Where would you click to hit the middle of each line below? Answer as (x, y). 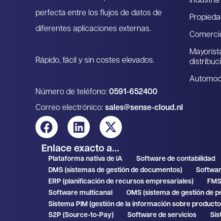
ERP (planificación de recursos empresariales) (121, 182)
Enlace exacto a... (80, 149)
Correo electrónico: (70, 108)
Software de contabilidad (176, 159)
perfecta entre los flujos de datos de (99, 14)
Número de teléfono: (72, 92)
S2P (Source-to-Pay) (81, 216)
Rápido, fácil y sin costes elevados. (95, 61)
